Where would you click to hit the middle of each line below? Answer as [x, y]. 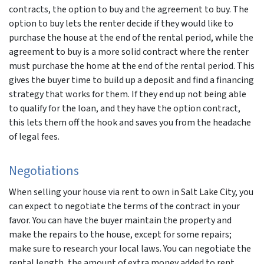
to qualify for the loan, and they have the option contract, [125, 108]
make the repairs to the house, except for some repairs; [120, 234]
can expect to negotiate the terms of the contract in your [124, 206]
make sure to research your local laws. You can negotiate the [130, 248]
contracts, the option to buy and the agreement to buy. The [129, 9]
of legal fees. [34, 136]
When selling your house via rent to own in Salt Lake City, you [131, 192]
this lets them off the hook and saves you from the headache [130, 122]
